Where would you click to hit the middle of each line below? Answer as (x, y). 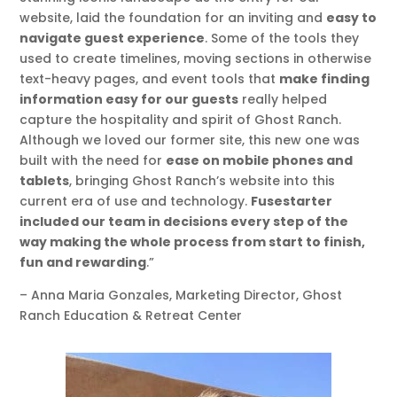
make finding (325, 78)
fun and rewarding (83, 262)
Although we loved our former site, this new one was (190, 140)
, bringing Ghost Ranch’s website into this (202, 180)
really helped (283, 99)
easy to (352, 17)
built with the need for (93, 160)
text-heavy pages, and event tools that (150, 78)
